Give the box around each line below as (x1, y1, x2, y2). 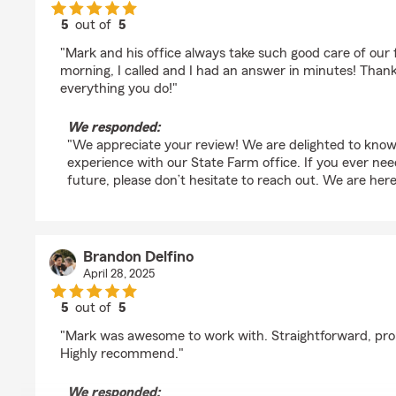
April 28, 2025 (82, 268, 155, 280)
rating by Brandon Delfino (92, 316, 248, 331)
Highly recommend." (60, 346, 184, 361)
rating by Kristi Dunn (92, 34, 217, 48)
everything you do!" (60, 81, 178, 95)
